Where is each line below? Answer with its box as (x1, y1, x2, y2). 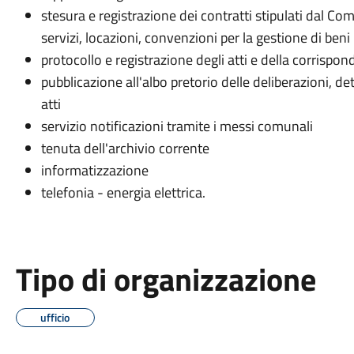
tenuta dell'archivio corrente (40, 137, 209, 159)
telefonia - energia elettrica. (40, 182, 212, 203)
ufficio (40, 309, 70, 326)
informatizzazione (40, 160, 149, 181)
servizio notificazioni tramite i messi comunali (40, 115, 313, 137)
